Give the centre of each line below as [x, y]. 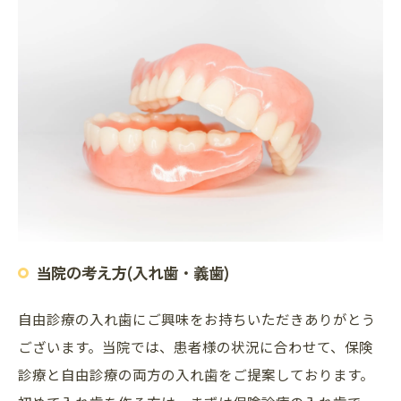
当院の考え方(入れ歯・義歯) [132, 273]
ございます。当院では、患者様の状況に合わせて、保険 [196, 347]
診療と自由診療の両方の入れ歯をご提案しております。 [196, 375]
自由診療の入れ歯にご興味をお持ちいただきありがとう [197, 319]
